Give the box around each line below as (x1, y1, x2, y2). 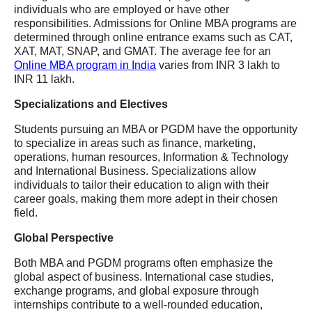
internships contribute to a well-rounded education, (14, 299, 263, 311)
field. (14, 207, 38, 219)
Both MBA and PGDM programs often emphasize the (14, 257, 273, 269)
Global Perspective (14, 232, 114, 244)
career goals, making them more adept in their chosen (14, 193, 278, 205)
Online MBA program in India (14, 59, 156, 71)
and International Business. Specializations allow (14, 165, 256, 177)
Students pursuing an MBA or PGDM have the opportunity (14, 123, 297, 135)
